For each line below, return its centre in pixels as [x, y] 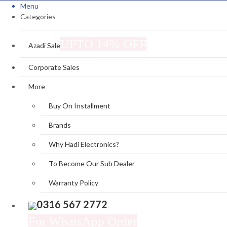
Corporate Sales [54, 67]
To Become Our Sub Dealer [92, 164]
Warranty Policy [73, 183]
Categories [38, 17]
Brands [60, 125]
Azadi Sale [44, 46]
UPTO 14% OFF [103, 44]
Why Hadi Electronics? [84, 144]
